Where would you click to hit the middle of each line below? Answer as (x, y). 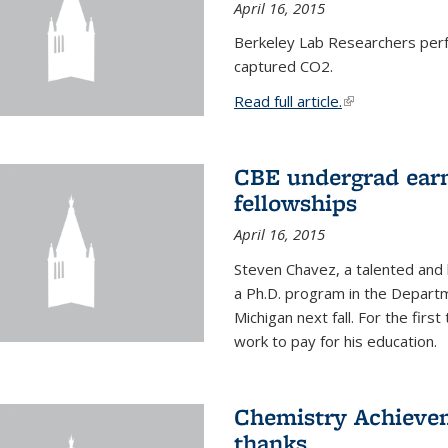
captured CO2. (283, 66)
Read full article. (287, 101)
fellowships (295, 202)
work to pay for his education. (335, 341)
